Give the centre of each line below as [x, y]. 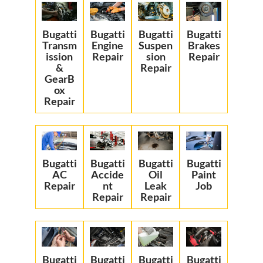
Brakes [204, 45]
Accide [107, 175]
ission [59, 56]
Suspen [156, 45]
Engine [107, 45]
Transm [59, 45]
